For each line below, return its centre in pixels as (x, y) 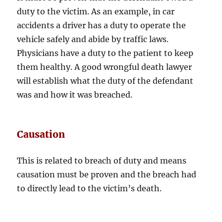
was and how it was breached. (75, 95)
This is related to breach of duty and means (102, 161)
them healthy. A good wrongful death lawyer (105, 67)
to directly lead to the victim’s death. (89, 189)
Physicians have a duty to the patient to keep (105, 53)
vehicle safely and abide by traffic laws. (93, 39)
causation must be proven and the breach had (107, 175)
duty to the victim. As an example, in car (96, 12)
